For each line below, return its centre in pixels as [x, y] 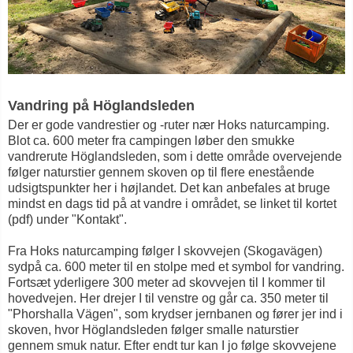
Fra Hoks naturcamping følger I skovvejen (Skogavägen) [165, 251]
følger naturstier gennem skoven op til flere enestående [161, 173]
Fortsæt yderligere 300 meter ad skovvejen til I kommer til [167, 283]
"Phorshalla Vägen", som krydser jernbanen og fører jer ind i [175, 314]
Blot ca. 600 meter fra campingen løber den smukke [151, 141]
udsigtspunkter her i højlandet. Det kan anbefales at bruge [169, 188]
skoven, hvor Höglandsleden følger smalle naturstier [153, 330]
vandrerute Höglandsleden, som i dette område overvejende [175, 157]
